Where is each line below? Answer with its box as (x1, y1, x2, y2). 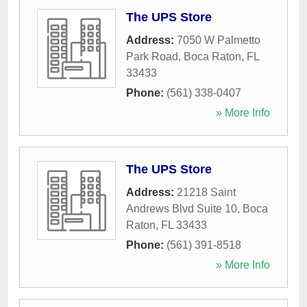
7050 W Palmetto (177, 34, 260, 47)
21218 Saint (177, 186, 236, 199)
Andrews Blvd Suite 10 (126, 203, 237, 215)
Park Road (126, 51, 178, 63)
